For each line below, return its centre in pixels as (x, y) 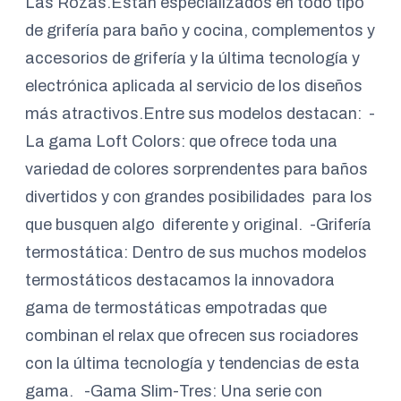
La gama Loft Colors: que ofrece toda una (181, 141)
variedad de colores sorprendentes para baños (196, 169)
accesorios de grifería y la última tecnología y (192, 58)
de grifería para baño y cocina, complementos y (200, 30)
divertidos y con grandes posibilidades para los (199, 197)
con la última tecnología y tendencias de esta (192, 363)
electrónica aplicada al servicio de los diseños (194, 86)
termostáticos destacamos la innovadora (180, 280)
